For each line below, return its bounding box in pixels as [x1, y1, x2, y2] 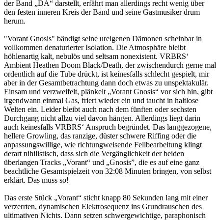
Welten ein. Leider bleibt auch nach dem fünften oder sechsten [4, 105, 196, 113]
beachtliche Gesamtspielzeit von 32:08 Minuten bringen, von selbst [4, 167, 211, 175]
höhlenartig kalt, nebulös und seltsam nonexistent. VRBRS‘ [4, 52, 189, 60]
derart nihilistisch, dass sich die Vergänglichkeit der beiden [4, 149, 184, 158]
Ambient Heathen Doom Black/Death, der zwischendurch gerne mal [4, 61, 216, 69]
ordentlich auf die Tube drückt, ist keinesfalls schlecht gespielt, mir [4, 70, 209, 78]
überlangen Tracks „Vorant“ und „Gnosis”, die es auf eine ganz [4, 158, 199, 166]
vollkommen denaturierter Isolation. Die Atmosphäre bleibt [4, 43, 186, 52]
